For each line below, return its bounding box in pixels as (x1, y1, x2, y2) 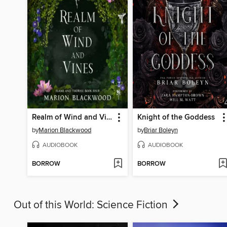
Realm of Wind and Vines (106, 113, 112, 123)
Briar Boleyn (143, 126, 178, 135)
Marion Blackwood (39, 126, 92, 135)
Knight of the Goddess (137, 113, 215, 123)
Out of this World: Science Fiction (14, 199, 170, 212)
